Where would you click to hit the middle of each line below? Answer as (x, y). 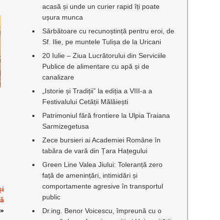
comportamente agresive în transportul (103, 186)
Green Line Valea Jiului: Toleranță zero (103, 165)
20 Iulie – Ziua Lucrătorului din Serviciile (104, 55)
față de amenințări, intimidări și (90, 175)
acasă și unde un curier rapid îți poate (101, 6)
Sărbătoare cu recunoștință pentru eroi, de (109, 31)
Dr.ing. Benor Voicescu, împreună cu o (102, 211)
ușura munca (63, 17)
